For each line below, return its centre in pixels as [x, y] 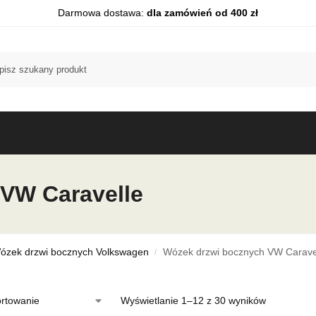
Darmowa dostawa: [102, 13]
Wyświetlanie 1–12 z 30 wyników [193, 300]
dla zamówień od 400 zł [202, 13]
